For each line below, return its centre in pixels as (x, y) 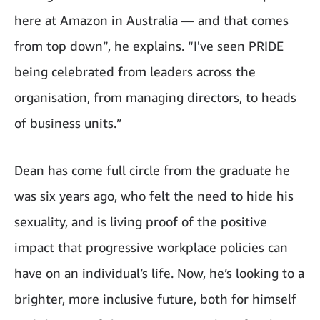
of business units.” (68, 122)
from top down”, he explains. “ (104, 45)
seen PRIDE (249, 45)
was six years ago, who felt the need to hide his (154, 195)
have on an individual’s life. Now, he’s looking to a (159, 272)
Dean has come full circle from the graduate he (152, 170)
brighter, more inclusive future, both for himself (155, 298)
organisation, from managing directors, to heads (155, 97)
